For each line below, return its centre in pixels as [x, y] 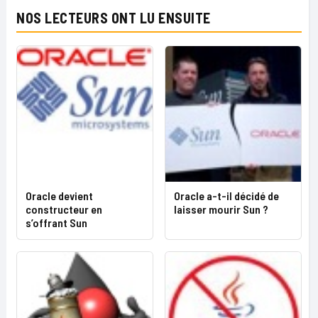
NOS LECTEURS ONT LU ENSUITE [114, 18]
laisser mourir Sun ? [221, 209]
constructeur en [64, 209]
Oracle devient [59, 196]
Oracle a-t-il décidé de [226, 196]
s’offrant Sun [56, 223]
